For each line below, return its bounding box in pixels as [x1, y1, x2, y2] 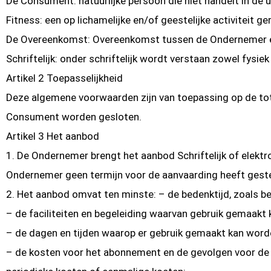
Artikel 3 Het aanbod [6, 130, 99, 143]
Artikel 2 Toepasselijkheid [6, 72, 123, 85]
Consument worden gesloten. [6, 111, 142, 123]
